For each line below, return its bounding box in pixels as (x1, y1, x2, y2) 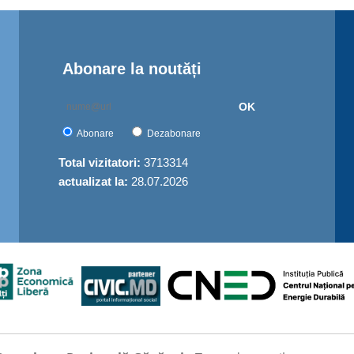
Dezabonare (147, 128, 201, 139)
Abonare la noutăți (62, 60, 201, 77)
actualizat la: (58, 175, 131, 188)
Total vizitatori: (58, 156, 144, 169)
